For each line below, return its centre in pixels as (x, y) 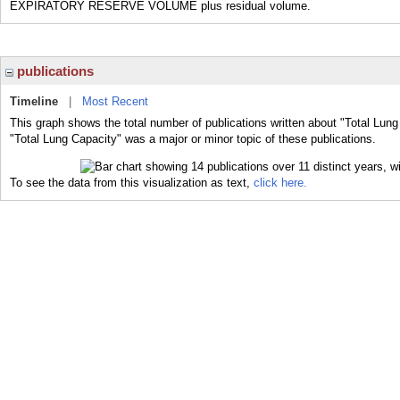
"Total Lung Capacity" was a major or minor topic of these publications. (193, 139)
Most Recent (115, 101)
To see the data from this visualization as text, (132, 182)
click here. (280, 182)
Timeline (34, 101)
